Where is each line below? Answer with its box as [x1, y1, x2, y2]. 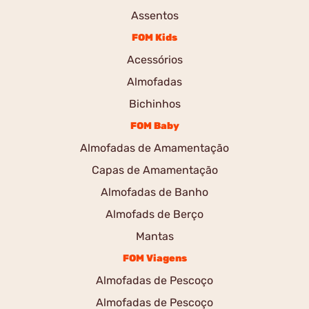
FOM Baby [130, 120, 179, 132]
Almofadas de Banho [101, 186, 208, 199]
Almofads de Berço [106, 208, 203, 221]
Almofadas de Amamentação [80, 141, 229, 154]
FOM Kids [132, 32, 177, 43]
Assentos [130, 9, 179, 22]
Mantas [135, 230, 174, 243]
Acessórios [126, 53, 183, 66]
